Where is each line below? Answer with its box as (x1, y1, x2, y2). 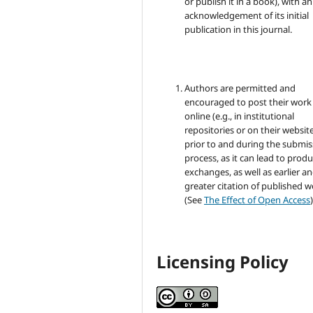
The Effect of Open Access (204, 194, 311, 207)
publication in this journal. (184, 23, 293, 36)
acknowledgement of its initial (184, 9, 310, 22)
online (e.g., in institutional (184, 110, 295, 123)
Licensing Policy (156, 250, 289, 274)
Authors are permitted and (184, 82, 296, 95)
